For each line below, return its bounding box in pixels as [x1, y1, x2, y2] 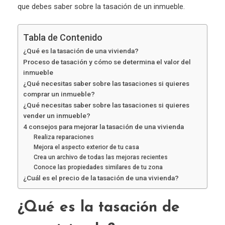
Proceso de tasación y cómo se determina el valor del [23, 58, 191, 66]
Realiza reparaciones [34, 134, 94, 141]
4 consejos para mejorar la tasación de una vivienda [23, 123, 184, 131]
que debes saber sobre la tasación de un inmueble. [18, 2, 185, 12]
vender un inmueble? [23, 111, 92, 120]
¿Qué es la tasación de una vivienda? [23, 47, 139, 55]
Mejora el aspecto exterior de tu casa [34, 144, 140, 151]
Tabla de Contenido [23, 32, 102, 43]
